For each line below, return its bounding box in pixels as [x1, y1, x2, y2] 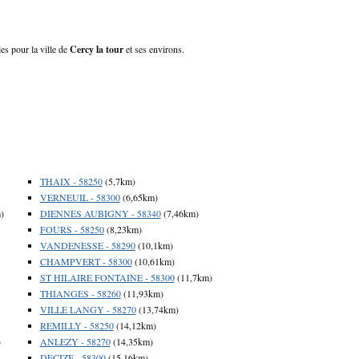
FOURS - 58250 [39, 222, 104, 236]
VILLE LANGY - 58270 [39, 302, 136, 316]
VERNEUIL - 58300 [39, 190, 120, 204]
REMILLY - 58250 [39, 318, 114, 332]
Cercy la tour [70, 42, 123, 56]
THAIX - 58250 [39, 174, 103, 188]
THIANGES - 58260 [39, 286, 121, 300]
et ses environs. [123, 42, 184, 55]
